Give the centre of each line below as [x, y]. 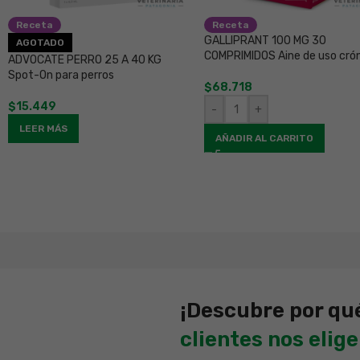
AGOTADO [40, 43]
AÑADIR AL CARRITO [265, 139]
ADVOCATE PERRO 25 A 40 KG [85, 60]
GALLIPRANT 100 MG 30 [266, 41]
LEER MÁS [43, 129]
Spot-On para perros [61, 76]
